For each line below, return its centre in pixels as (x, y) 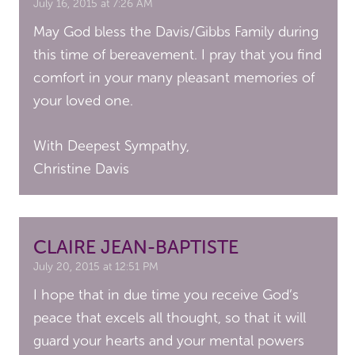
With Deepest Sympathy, (112, 145)
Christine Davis (82, 168)
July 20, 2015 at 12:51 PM (96, 266)
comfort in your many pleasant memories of (174, 77)
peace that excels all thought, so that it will (170, 317)
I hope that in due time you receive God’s (166, 294)
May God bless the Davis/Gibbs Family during (176, 31)
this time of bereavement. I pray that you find (178, 54)
